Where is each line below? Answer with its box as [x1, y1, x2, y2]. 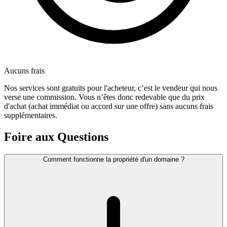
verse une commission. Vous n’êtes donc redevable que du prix [4, 93, 205, 102]
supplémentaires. [4, 111, 57, 120]
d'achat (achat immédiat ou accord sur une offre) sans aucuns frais [4, 102, 213, 111]
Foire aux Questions [4, 130, 108, 144]
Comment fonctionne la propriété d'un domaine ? [43, 156, 184, 164]
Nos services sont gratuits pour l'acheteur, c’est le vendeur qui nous [4, 84, 217, 93]
